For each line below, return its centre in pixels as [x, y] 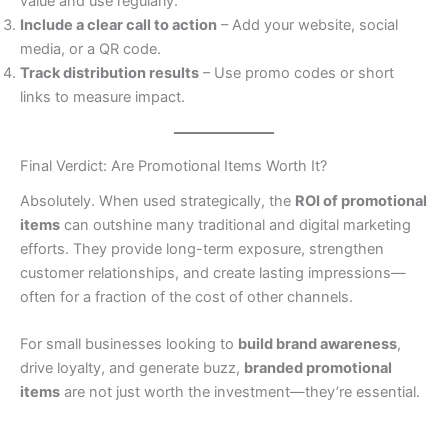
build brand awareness [317, 344]
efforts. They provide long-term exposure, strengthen [202, 248]
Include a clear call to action [118, 25]
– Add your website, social [307, 25]
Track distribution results [109, 73]
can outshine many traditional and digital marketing [235, 224]
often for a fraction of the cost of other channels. [186, 296]
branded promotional [318, 368]
